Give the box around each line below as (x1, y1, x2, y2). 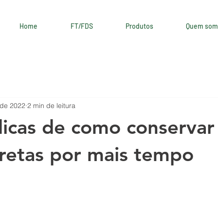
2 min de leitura (27, 101, 75, 110)
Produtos (125, 22, 153, 30)
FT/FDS (70, 22, 93, 30)
